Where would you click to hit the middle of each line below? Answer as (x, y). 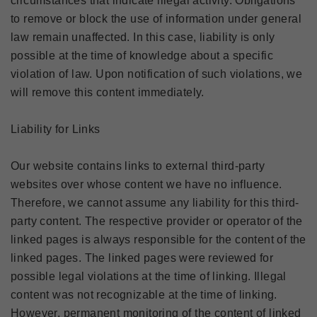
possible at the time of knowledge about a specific (142, 56)
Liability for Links (56, 129)
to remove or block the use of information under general (156, 19)
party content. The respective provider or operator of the (157, 221)
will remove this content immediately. (108, 92)
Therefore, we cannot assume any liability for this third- (155, 203)
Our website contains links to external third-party (138, 166)
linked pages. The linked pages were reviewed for (142, 258)
